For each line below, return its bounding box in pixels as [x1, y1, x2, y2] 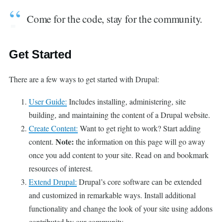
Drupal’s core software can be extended [77, 176, 202, 187]
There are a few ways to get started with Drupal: [9, 74, 159, 84]
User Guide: [29, 96, 67, 107]
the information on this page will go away [74, 136, 205, 147]
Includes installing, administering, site [67, 96, 186, 107]
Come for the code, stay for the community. [27, 12, 203, 26]
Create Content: [29, 123, 78, 133]
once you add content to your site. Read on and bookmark [29, 150, 209, 160]
